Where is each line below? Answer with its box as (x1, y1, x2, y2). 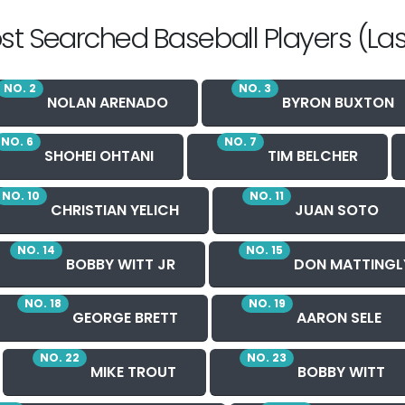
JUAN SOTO (291, 199, 379, 221)
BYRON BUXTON (278, 91, 394, 113)
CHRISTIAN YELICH (47, 199, 179, 221)
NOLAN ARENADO (43, 91, 168, 113)
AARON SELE (292, 307, 381, 329)
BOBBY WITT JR (61, 253, 175, 275)
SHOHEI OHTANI (41, 146, 154, 167)
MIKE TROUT (86, 361, 176, 382)
